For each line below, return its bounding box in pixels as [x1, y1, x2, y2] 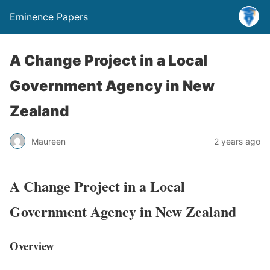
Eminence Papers [10, 11, 88, 23]
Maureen [31, 136, 66, 146]
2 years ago [214, 136, 260, 146]
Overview [10, 237, 54, 254]
